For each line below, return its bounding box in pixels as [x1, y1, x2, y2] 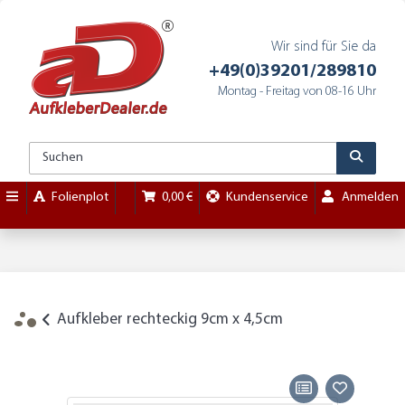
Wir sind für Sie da [271, 39, 376, 54]
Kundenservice [225, 191, 308, 205]
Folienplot [51, 191, 108, 205]
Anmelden [341, 191, 399, 205]
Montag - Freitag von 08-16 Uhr [218, 84, 376, 99]
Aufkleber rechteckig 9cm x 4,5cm [57, 311, 283, 327]
